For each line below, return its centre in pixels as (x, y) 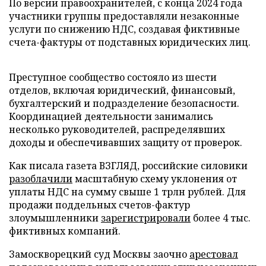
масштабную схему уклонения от (155, 179)
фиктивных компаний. (65, 231)
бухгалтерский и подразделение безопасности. (124, 103)
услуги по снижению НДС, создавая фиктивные (124, 29)
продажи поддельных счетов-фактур (99, 205)
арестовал (214, 254)
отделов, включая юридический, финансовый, (122, 90)
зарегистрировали (146, 218)
